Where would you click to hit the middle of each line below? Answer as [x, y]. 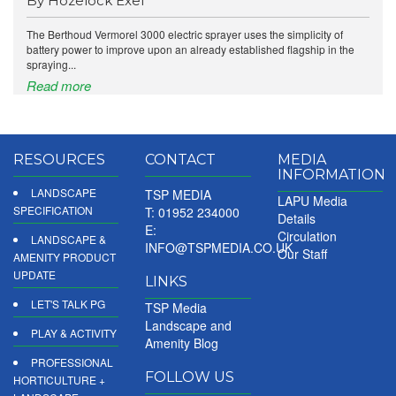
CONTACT [181, 160]
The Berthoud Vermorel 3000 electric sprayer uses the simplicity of [185, 34]
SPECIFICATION [53, 210]
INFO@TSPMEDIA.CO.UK [219, 248]
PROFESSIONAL [72, 362]
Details [296, 219]
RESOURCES [59, 160]
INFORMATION [331, 175]
